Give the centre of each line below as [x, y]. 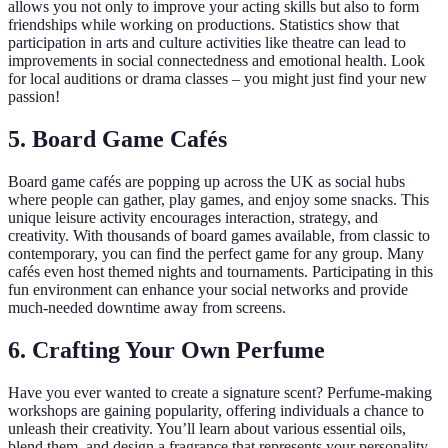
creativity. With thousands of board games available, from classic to [219, 236]
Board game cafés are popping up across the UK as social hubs [206, 182]
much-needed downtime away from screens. [147, 308]
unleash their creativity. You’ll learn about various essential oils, [207, 428]
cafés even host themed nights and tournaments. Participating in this [220, 272]
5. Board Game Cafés [117, 139]
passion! [34, 97]
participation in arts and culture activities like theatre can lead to [207, 43]
